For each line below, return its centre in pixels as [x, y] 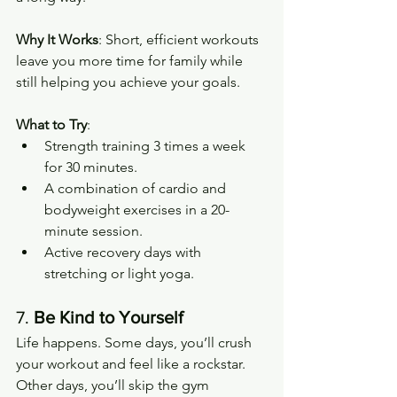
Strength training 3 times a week [147, 145]
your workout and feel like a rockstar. [132, 363]
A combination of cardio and [137, 188]
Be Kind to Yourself [109, 317]
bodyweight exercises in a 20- [137, 209]
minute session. [93, 230]
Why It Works [57, 39]
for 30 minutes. [91, 167]
